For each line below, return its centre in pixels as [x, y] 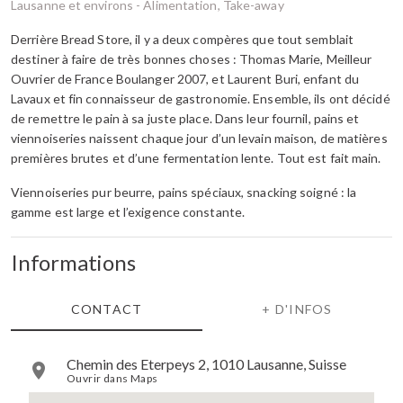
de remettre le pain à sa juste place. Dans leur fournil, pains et [185, 118]
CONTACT [107, 309]
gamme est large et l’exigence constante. [128, 211]
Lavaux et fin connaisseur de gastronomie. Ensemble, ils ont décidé [201, 98]
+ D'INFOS [297, 309]
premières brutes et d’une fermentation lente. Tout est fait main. [196, 157]
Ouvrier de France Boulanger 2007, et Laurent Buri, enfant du [185, 78]
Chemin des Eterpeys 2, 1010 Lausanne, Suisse [206, 364]
